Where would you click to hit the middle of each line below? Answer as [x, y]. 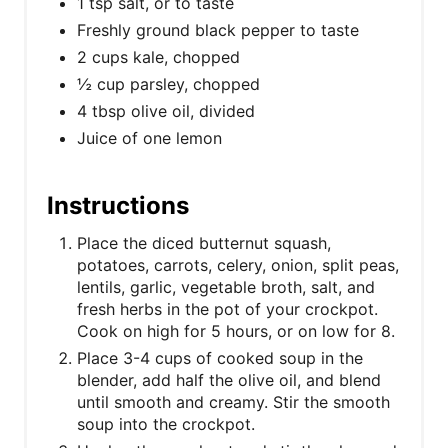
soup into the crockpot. [166, 424]
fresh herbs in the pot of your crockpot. [227, 309]
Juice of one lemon [149, 138]
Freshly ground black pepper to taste [218, 30]
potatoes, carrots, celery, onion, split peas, [238, 265]
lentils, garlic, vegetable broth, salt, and [226, 287]
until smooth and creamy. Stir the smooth [233, 402]
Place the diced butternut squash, [204, 243]
